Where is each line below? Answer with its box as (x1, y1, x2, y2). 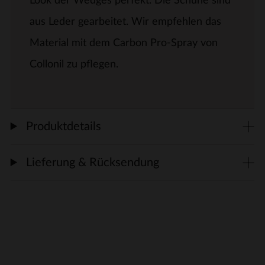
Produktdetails (22, 121, 101, 132)
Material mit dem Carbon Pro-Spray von (29, 38, 218, 49)
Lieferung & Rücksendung (22, 157, 159, 169)
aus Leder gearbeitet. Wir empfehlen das (29, 17, 221, 27)
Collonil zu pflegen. (29, 59, 118, 70)
